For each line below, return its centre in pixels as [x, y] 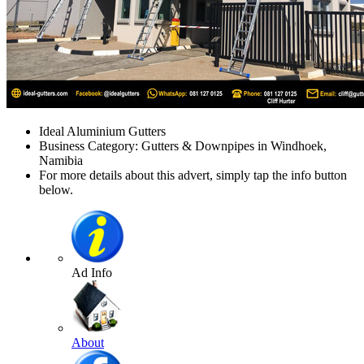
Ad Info [92, 273]
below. [56, 190]
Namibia [61, 161]
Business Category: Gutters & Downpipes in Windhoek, [183, 146]
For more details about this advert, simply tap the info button [193, 175]
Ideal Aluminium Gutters [102, 132]
